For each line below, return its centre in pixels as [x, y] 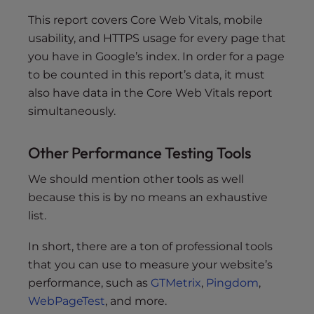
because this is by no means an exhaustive [148, 198]
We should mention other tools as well [136, 179]
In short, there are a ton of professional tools [150, 247]
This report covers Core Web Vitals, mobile [145, 20]
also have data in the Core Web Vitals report [150, 93]
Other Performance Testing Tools [139, 153]
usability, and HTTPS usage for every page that [157, 39]
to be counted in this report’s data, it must [146, 75]
